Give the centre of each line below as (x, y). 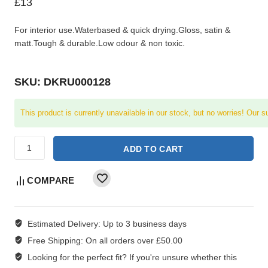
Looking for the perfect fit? (77, 257)
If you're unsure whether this (182, 257)
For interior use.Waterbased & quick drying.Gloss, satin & (122, 30)
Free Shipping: (56, 240)
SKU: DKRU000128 (63, 82)
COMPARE (51, 180)
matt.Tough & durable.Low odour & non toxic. (100, 43)
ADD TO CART (153, 149)
